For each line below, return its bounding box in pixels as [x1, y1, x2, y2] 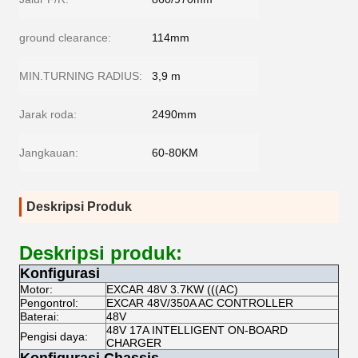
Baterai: [20, 310, 59, 323]
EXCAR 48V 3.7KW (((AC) [106, 283, 238, 296]
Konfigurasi [20, 265, 100, 281]
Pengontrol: [20, 296, 78, 309]
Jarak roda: [19, 108, 77, 121]
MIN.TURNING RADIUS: [19, 70, 142, 82]
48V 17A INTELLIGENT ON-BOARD [106, 324, 288, 336]
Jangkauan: [19, 146, 78, 159]
